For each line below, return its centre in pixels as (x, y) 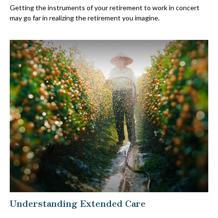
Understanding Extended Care (78, 202)
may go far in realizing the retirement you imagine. (85, 18)
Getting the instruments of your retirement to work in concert (105, 7)
